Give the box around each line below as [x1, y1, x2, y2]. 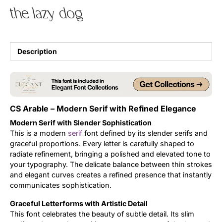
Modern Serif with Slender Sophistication [10, 118, 152, 127]
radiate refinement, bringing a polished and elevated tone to [10, 150, 211, 159]
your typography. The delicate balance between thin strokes [10, 160, 212, 169]
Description [17, 47, 57, 55]
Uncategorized [121, 10, 171, 18]
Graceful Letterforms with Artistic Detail [10, 199, 148, 208]
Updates [121, 33, 150, 41]
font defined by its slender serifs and [82, 129, 208, 138]
